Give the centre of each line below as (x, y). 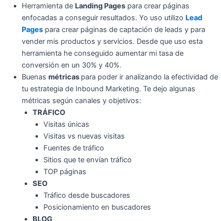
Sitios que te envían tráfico (87, 160)
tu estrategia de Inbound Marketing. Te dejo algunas (108, 89)
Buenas (35, 77)
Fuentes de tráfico (74, 148)
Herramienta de (48, 6)
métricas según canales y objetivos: (81, 101)
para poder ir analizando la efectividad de (149, 77)
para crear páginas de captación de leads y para (124, 30)
